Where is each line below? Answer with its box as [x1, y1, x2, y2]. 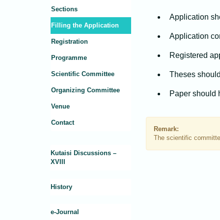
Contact [51, 119, 74, 127]
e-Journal [51, 208, 79, 216]
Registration [51, 38, 88, 46]
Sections [51, 5, 78, 13]
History [51, 183, 72, 191]
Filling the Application [51, 22, 119, 29]
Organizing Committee [51, 86, 120, 94]
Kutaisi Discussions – [51, 149, 116, 157]
